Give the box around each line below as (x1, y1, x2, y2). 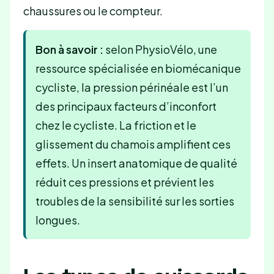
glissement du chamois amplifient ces (35, 137, 231, 152)
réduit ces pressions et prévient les (35, 175, 214, 190)
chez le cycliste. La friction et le (35, 118, 196, 133)
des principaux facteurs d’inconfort (35, 99, 217, 114)
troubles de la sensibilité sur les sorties (35, 194, 234, 209)
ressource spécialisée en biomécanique (35, 61, 241, 76)
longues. (35, 213, 80, 228)
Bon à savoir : (35, 42, 103, 57)
